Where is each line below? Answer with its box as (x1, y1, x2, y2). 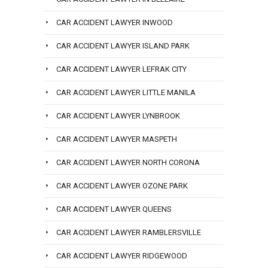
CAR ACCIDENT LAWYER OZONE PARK (56, 181, 188, 191)
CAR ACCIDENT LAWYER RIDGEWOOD (56, 251, 187, 261)
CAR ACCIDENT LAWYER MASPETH (56, 135, 177, 144)
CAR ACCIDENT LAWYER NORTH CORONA (56, 158, 200, 167)
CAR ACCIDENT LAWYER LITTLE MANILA (56, 88, 196, 98)
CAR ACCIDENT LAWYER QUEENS (56, 205, 172, 214)
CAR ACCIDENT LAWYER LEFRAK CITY (56, 65, 187, 74)
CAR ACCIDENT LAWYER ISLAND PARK (56, 41, 190, 51)
